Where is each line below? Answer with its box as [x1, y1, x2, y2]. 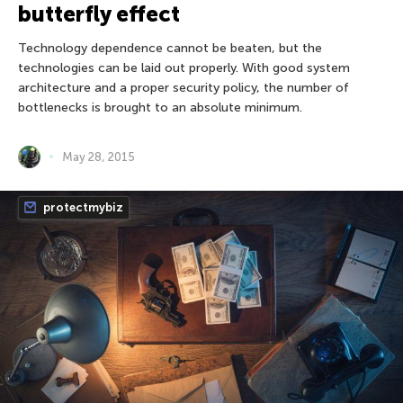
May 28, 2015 [62, 149, 135, 164]
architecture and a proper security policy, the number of [18, 79, 349, 95]
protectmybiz [40, 200, 123, 214]
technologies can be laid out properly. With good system [18, 59, 350, 76]
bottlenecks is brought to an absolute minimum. [18, 99, 302, 115]
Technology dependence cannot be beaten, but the [18, 40, 322, 56]
